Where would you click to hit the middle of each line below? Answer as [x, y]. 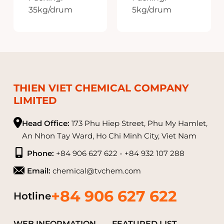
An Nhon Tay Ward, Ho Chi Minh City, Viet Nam [109, 135]
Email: [39, 170]
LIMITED [35, 100]
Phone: [41, 153]
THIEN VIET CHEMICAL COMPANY [101, 88]
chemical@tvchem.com [96, 170]
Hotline [32, 196]
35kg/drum [50, 9]
